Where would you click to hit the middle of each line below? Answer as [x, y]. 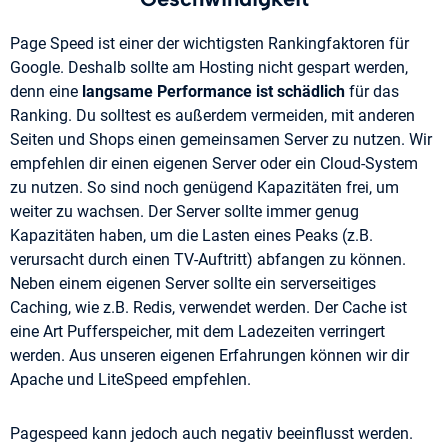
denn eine [46, 92]
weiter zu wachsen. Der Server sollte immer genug [184, 212]
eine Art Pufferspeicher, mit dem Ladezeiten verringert [197, 332]
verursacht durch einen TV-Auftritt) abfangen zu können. [208, 260]
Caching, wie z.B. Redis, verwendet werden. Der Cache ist [208, 308]
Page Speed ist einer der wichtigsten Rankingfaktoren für [209, 44]
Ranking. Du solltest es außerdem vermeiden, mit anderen [212, 116]
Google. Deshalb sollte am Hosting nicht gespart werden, [209, 68]
